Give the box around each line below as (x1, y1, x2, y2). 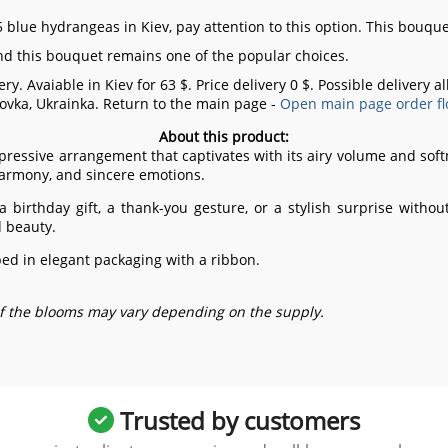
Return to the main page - (102, 94, 280, 114)
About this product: (159, 127, 289, 147)
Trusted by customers (114, 404, 360, 438)
